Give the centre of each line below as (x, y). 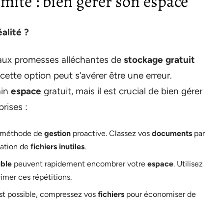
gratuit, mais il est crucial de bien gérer (122, 91)
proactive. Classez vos (111, 133)
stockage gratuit (159, 59)
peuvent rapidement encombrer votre (80, 164)
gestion (57, 133)
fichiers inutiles (57, 146)
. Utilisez (188, 164)
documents (172, 133)
